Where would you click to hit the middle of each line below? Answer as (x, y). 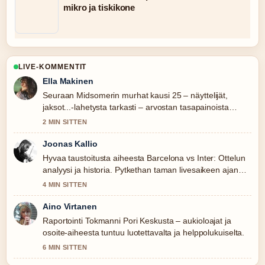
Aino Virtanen (70, 206)
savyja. (56, 119)
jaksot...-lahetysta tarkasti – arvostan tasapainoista (136, 107)
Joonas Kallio (70, 144)
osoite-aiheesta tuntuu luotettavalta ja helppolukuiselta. (144, 232)
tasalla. (56, 182)
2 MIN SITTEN (65, 122)
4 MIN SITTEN (65, 185)
